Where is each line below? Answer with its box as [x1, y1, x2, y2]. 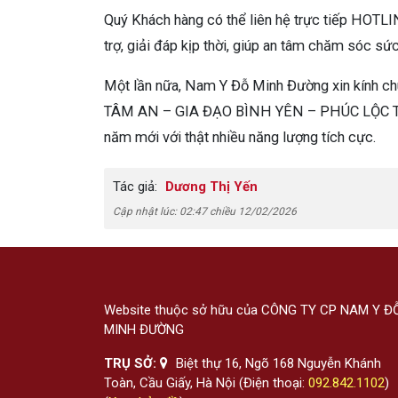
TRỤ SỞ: [104, 355, 160, 372]
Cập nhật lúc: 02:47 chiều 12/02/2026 [113, 205, 297, 219]
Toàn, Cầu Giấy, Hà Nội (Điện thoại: [104, 375, 308, 392]
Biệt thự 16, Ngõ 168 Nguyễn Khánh [172, 355, 381, 372]
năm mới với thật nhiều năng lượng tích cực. [104, 129, 376, 147]
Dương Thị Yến [162, 179, 258, 195]
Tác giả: [113, 179, 157, 195]
